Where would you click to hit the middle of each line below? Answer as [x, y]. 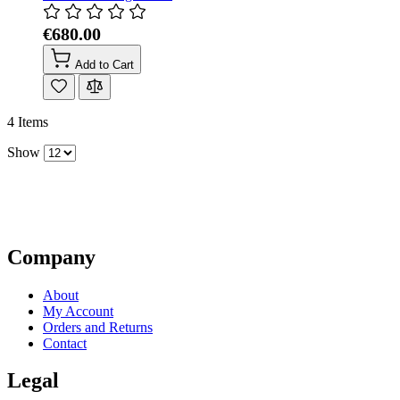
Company [51, 257]
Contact [65, 343]
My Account [78, 311]
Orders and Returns [98, 327]
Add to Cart [104, 65]
